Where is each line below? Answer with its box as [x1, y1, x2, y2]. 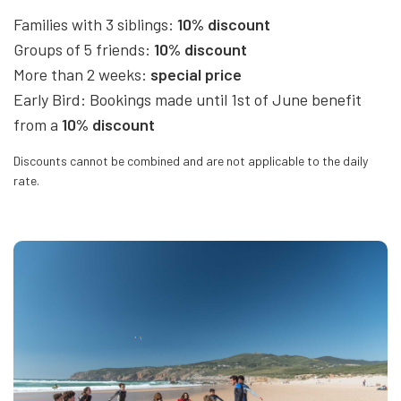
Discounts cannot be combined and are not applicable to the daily [13, 153, 368, 169]
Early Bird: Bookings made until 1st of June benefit [13, 90, 362, 110]
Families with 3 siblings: [13, 14, 177, 35]
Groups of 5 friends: [13, 39, 154, 60]
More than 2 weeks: [13, 64, 150, 85]
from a [13, 115, 62, 135]
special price [150, 64, 242, 85]
